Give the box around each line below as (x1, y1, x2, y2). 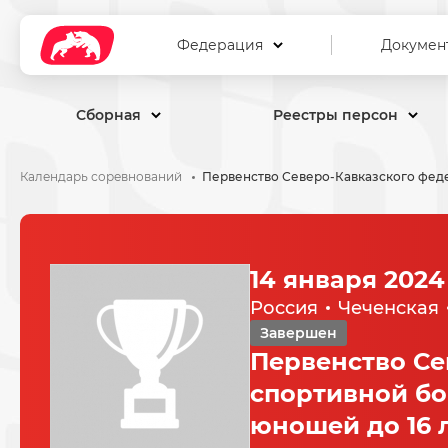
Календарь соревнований (20, 169, 182, 184)
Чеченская (338, 297, 439, 319)
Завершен (260, 324, 337, 342)
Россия (250, 297, 318, 319)
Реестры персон (273, 106, 398, 124)
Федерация (176, 36, 263, 54)
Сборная (76, 106, 141, 124)
